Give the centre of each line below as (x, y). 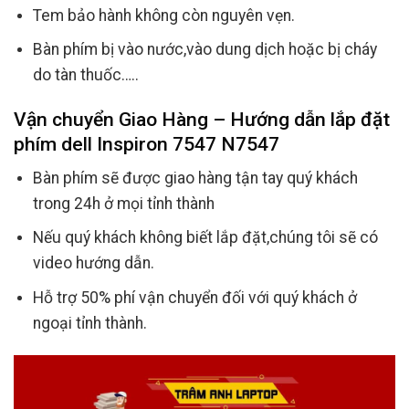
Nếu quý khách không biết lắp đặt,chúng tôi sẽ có (205, 238)
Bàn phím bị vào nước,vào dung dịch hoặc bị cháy (204, 50)
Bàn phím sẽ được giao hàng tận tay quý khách (195, 178)
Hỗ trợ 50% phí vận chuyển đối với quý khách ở (194, 297)
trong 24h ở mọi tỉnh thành (123, 203)
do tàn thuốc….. (85, 75)
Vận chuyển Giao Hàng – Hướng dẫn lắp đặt (202, 120)
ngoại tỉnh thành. (89, 323)
